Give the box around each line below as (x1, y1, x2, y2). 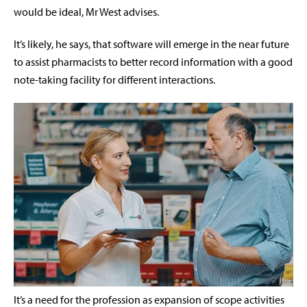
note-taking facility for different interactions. (14, 73, 215, 87)
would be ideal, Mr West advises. (14, 5, 159, 19)
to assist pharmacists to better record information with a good (14, 55, 293, 69)
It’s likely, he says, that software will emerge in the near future (14, 37, 289, 51)
